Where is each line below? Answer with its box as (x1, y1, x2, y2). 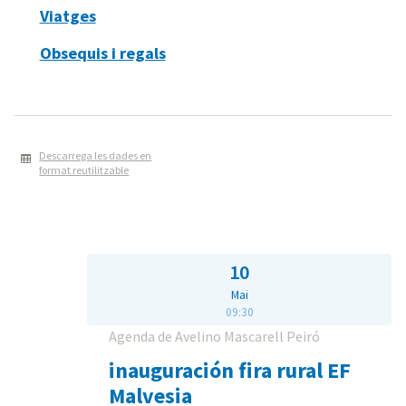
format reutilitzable (39, 163, 130, 178)
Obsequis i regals (39, 42, 166, 63)
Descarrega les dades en (39, 149, 152, 163)
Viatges (39, 5, 96, 27)
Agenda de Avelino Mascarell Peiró (109, 326, 320, 345)
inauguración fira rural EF (109, 355, 351, 384)
